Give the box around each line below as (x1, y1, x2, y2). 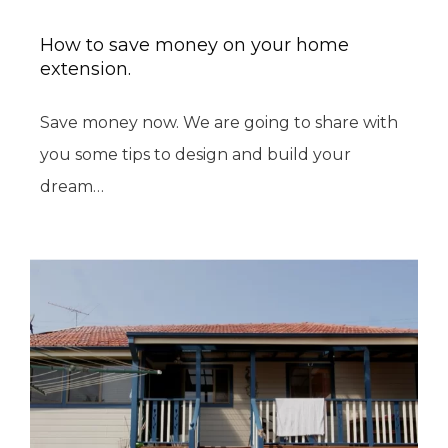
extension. (40, 58, 131, 81)
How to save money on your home (40, 34, 349, 57)
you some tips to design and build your (40, 145, 351, 165)
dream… (40, 177, 104, 197)
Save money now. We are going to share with (40, 113, 398, 133)
